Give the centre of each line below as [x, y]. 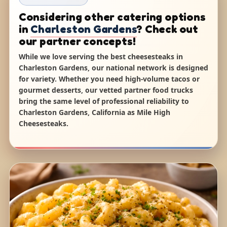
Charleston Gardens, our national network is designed [113, 68]
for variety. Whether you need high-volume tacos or [109, 79]
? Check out [167, 29]
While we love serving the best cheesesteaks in [101, 57]
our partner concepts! [77, 41]
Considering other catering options [112, 17]
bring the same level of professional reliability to [104, 101]
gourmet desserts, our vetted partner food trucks [106, 90]
